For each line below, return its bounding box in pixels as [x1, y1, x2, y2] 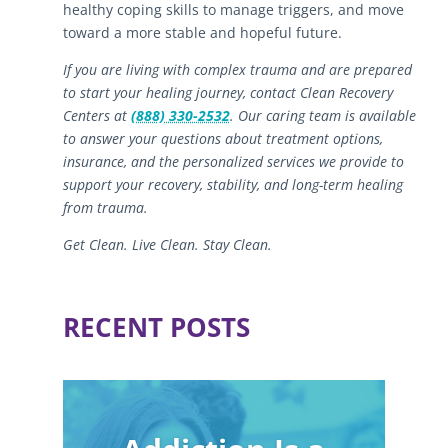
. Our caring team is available [229, 105, 416, 125]
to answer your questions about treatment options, [62, 128, 383, 148]
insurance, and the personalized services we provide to [62, 151, 404, 171]
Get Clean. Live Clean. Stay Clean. [62, 234, 272, 254]
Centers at [62, 105, 131, 125]
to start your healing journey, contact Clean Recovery [62, 82, 393, 102]
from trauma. [62, 197, 148, 217]
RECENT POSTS [62, 308, 250, 345]
